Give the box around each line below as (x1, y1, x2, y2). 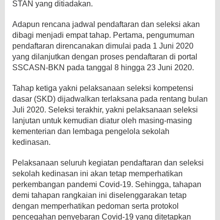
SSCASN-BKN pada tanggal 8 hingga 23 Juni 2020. (12, 63, 194, 72)
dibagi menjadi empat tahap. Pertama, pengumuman (12, 30, 194, 39)
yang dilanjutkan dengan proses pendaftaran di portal (12, 52, 197, 61)
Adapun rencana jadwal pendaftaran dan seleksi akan (12, 20, 200, 28)
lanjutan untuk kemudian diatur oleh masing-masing (12, 116, 192, 125)
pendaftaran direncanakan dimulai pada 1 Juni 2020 (12, 41, 193, 50)
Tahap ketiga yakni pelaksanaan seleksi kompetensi (12, 83, 193, 92)
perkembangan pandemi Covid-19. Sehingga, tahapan (12, 180, 201, 189)
